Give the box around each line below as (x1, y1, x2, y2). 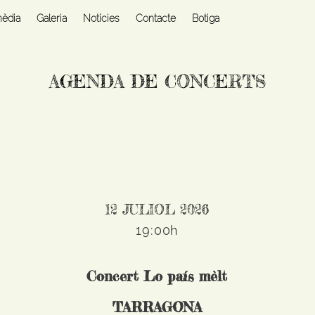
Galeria (37, 13, 67, 24)
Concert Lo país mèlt (86, 267, 228, 285)
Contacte (136, 13, 176, 24)
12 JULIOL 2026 (105, 201, 210, 218)
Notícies (83, 13, 120, 24)
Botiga (192, 13, 219, 24)
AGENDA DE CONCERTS (49, 71, 266, 92)
